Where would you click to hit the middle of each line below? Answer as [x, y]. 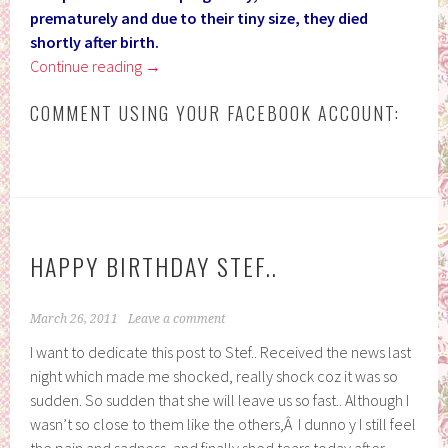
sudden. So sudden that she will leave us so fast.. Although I [220, 399]
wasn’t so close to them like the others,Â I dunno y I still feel [223, 423]
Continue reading [88, 65]
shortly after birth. [95, 41]
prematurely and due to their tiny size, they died [199, 17]
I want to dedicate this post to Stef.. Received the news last [221, 351]
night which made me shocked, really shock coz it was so [214, 375]
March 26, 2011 [74, 318]
